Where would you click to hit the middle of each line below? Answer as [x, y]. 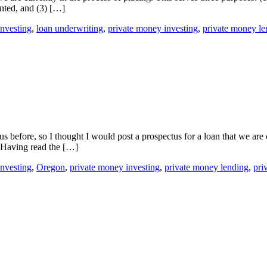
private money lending [207, 167]
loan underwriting [70, 28]
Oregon [51, 167]
